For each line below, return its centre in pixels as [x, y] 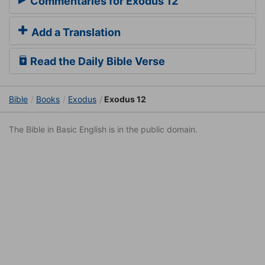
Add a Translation [75, 33]
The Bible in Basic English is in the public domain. [103, 130]
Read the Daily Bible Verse [96, 62]
